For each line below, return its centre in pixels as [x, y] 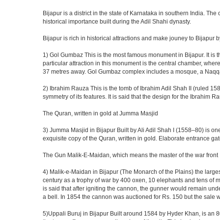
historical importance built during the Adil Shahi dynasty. [117, 22]
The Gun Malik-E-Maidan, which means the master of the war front [130, 155]
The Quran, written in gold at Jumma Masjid [100, 113]
